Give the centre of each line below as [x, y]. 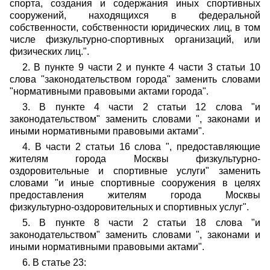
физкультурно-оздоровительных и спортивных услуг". [129, 207]
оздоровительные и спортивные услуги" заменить [135, 171]
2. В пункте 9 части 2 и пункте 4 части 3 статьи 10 [141, 67]
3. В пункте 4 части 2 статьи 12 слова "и [141, 107]
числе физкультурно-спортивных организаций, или [135, 39]
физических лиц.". [49, 52]
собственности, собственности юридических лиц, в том [135, 27]
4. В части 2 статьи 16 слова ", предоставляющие [141, 147]
